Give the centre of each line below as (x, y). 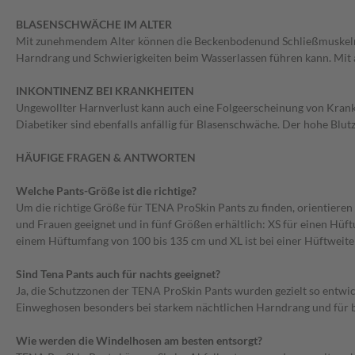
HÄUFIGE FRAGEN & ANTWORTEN (106, 158)
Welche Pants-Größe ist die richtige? (106, 191)
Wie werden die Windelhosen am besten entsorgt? (139, 341)
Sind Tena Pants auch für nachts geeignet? (118, 274)
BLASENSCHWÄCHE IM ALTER (94, 25)
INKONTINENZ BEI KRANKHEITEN (105, 91)
